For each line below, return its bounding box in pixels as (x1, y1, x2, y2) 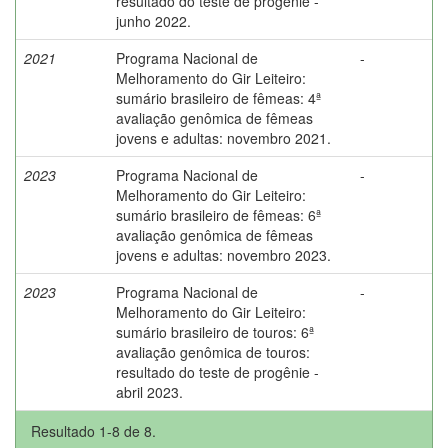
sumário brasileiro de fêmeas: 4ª (116, 87, 321, 108)
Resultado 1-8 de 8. (31, 420, 156, 441)
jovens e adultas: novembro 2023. (116, 244, 331, 265)
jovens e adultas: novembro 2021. (116, 127, 331, 148)
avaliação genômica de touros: (116, 341, 310, 362)
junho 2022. (116, 10, 191, 31)
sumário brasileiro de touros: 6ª (116, 321, 314, 342)
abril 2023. (116, 381, 183, 402)
